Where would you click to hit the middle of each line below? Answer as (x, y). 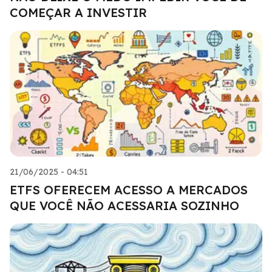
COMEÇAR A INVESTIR (78, 12)
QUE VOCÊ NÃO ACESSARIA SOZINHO (124, 205)
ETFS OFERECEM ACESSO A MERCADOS (129, 189)
